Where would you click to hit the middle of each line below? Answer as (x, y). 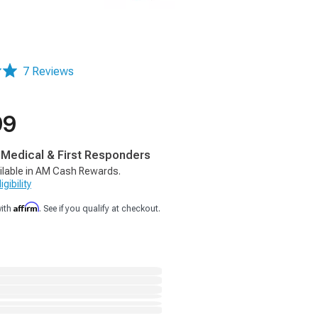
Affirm (26, 207)
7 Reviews (48, 71)
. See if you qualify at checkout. (100, 209)
